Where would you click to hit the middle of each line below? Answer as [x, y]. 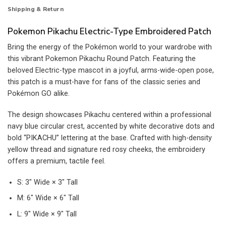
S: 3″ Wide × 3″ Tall [47, 182]
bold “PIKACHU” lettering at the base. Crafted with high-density [110, 138]
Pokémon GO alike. [39, 94]
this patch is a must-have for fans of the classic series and [104, 82]
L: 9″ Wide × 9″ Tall [47, 214]
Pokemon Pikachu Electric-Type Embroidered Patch [109, 31]
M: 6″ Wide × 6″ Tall [48, 198]
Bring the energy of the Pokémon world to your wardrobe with [110, 47]
